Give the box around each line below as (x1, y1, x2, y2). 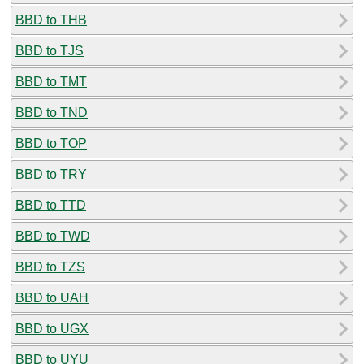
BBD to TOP (15, 136, 87, 150)
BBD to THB (15, 12, 87, 27)
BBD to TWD (15, 228, 90, 243)
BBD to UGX (15, 321, 89, 336)
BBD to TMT (15, 74, 87, 89)
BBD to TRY (15, 167, 87, 181)
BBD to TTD (15, 197, 86, 212)
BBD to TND (15, 105, 88, 119)
